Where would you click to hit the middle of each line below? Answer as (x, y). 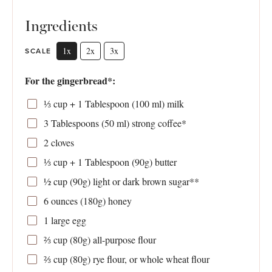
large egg (67, 220)
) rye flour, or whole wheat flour (148, 259)
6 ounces (60, 201)
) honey (117, 201)
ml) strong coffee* (150, 123)
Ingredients (61, 26)
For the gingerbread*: (70, 81)
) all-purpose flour (121, 240)
